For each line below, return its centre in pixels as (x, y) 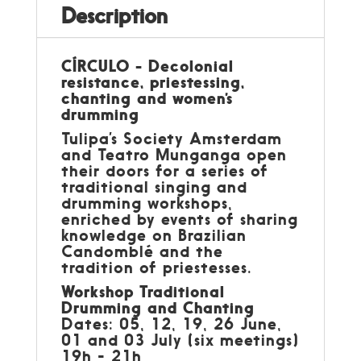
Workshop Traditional (143, 291)
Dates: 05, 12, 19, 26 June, (171, 323)
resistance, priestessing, (153, 82)
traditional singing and (154, 186)
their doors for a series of (164, 170)
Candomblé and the (142, 251)
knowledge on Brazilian (154, 234)
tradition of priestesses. (156, 267)
